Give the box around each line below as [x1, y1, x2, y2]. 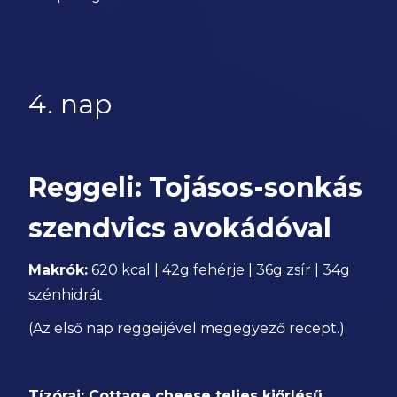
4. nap [28, 88, 113, 121]
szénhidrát [28, 286, 104, 303]
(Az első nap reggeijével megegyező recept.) [28, 320, 346, 337]
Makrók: [28, 261, 89, 278]
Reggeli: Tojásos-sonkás [28, 171, 363, 204]
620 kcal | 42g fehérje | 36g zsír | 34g [88, 261, 351, 278]
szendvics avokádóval [28, 212, 332, 245]
